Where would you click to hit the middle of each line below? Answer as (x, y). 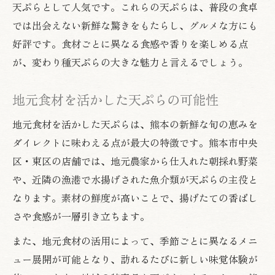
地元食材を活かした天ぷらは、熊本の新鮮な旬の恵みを (135, 124)
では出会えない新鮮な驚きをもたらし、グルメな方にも (135, 25)
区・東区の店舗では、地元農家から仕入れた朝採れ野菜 (135, 161)
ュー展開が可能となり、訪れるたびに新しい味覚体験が (135, 259)
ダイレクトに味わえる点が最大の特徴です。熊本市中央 (135, 142)
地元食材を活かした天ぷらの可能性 (115, 99)
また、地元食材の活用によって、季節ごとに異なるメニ (135, 240)
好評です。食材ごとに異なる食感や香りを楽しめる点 (130, 43)
